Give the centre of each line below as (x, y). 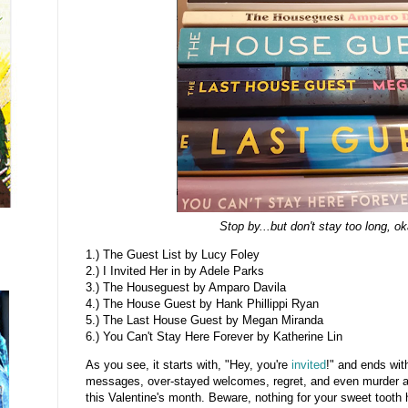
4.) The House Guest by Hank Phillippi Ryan (202, 304)
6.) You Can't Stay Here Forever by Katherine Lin (214, 337)
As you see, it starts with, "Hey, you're (189, 365)
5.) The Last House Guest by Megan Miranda (204, 321)
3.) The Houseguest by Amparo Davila (186, 288)
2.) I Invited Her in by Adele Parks (175, 271)
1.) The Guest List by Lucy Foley (173, 255)
